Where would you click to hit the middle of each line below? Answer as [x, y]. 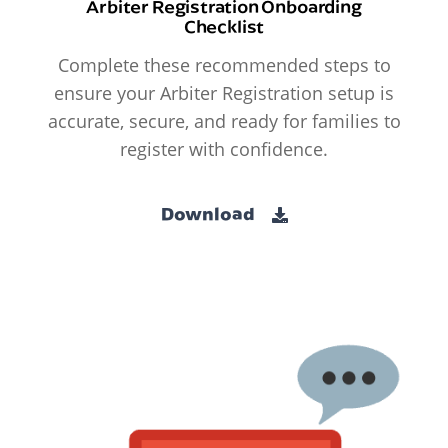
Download [209, 213]
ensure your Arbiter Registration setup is [224, 93]
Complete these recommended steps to [224, 65]
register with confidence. [224, 149]
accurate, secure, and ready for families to [224, 121]
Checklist [224, 26]
